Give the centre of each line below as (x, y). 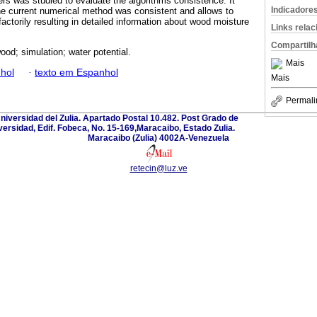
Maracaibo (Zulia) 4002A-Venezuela (158, 138)
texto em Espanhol (76, 72)
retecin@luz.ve (158, 168)
